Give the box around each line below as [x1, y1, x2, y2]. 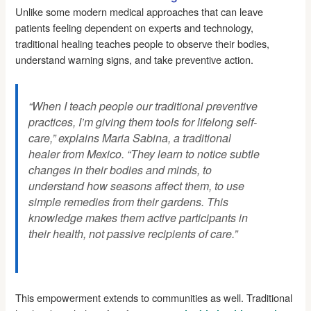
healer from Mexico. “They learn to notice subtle [28, 145, 260, 162]
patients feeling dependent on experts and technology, [15, 19, 254, 35]
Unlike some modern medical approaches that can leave [15, 3, 264, 19]
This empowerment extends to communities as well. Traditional [15, 290, 293, 305]
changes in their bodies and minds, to [28, 161, 212, 178]
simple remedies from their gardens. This [28, 193, 229, 210]
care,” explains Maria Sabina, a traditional [28, 129, 232, 146]
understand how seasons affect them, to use [28, 177, 245, 194]
